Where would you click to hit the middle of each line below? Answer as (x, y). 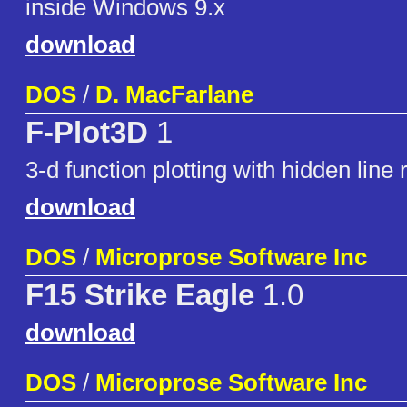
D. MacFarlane (174, 95)
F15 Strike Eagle (140, 296)
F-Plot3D (87, 133)
